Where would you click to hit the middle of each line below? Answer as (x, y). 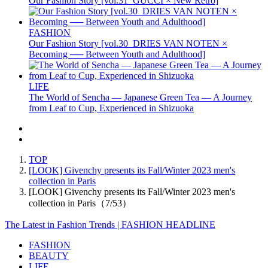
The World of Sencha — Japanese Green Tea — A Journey (140, 97)
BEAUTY (49, 255)
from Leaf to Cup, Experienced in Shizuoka (111, 108)
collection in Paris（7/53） (80, 203)
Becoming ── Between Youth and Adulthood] (117, 54)
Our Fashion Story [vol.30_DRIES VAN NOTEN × (128, 43)
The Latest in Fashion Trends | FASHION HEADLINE (110, 224)
